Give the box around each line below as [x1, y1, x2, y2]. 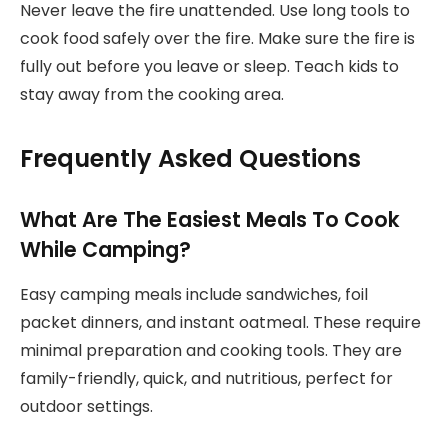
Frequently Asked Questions [20, 142, 361, 176]
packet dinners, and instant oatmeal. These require [20, 310, 421, 334]
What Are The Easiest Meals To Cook [20, 205, 400, 235]
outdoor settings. [20, 394, 153, 418]
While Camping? [20, 235, 191, 265]
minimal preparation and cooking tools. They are [20, 338, 402, 362]
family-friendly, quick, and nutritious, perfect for [20, 366, 393, 390]
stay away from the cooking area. [20, 82, 284, 106]
